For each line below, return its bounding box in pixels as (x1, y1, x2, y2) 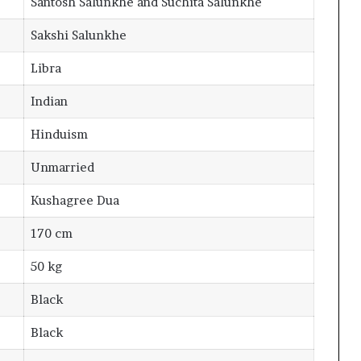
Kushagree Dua (30, 193, 119, 208)
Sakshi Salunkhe (30, 27, 127, 43)
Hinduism (30, 127, 88, 142)
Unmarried (30, 160, 94, 175)
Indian (30, 93, 68, 109)
